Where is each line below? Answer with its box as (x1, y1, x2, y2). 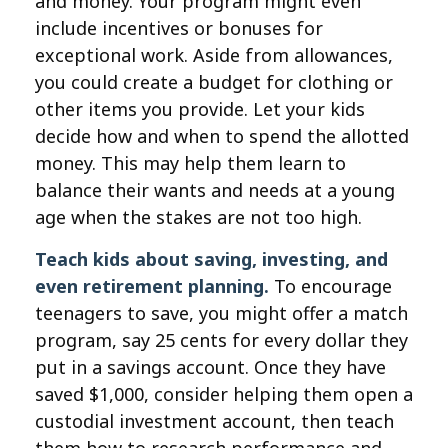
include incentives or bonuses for (35, 16, 323, 40)
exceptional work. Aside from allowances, (35, 43, 393, 67)
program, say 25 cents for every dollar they (35, 328, 408, 352)
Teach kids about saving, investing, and (35, 247, 388, 271)
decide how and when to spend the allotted (35, 124, 409, 148)
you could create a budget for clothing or (35, 70, 393, 94)
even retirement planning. (35, 274, 269, 298)
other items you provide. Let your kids (35, 97, 365, 121)
